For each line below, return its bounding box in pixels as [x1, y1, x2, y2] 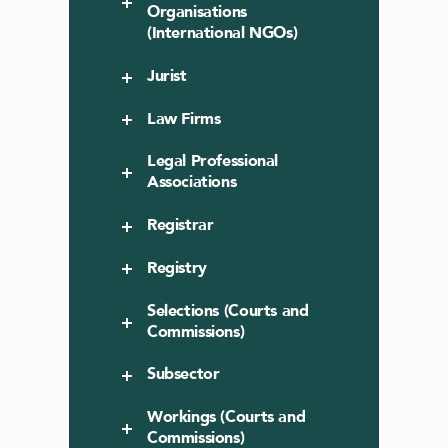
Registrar [147, 214, 214, 237]
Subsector [147, 363, 220, 386]
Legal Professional [147, 150, 278, 173]
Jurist [147, 65, 187, 87]
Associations [147, 171, 237, 194]
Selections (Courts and [147, 299, 309, 322]
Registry [147, 256, 207, 279]
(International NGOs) [147, 22, 298, 45]
